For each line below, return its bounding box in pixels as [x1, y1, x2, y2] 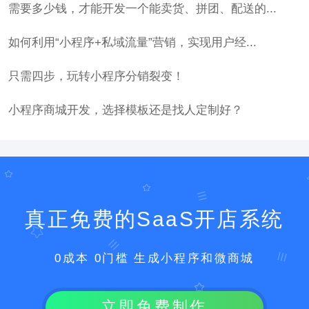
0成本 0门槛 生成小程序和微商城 [54, 252, 255, 266]
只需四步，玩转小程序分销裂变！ [8, 69, 184, 83]
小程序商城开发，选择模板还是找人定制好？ [8, 103, 243, 117]
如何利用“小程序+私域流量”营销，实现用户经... [8, 35, 257, 49]
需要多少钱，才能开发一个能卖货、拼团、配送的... [8, 1, 277, 15]
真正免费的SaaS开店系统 [25, 208, 284, 231]
